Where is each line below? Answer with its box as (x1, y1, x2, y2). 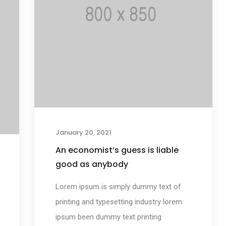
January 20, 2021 (55, 128, 111, 138)
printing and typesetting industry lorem (55, 197, 182, 207)
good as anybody (55, 158, 128, 171)
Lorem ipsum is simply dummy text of (55, 182, 181, 192)
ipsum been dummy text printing (55, 212, 161, 222)
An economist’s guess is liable (55, 144, 179, 156)
